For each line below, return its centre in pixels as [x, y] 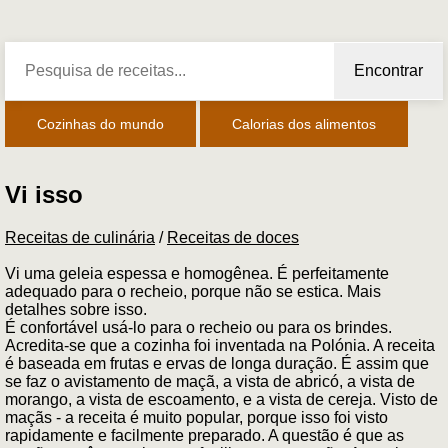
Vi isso [44, 195]
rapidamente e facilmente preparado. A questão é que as [204, 436]
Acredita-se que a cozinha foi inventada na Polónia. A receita [220, 346]
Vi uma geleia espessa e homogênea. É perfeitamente [197, 274]
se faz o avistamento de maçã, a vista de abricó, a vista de [210, 382]
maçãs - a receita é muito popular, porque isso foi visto [196, 418]
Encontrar [388, 70]
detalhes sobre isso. [76, 310]
